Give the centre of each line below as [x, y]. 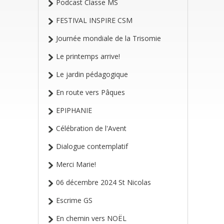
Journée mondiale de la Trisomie [108, 38]
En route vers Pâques [90, 92]
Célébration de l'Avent [91, 128]
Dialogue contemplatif [92, 146]
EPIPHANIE [74, 110]
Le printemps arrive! [88, 56]
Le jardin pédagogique [92, 74]
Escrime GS [74, 200]
